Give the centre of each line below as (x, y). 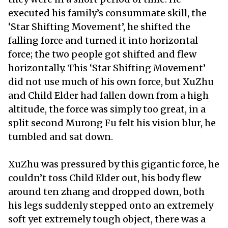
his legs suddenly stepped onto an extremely (111, 205)
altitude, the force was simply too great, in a (107, 109)
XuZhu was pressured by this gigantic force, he (114, 164)
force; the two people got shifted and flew (102, 54)
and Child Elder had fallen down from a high (108, 95)
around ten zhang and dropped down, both (106, 191)
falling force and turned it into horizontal (103, 40)
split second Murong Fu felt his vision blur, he (112, 123)
